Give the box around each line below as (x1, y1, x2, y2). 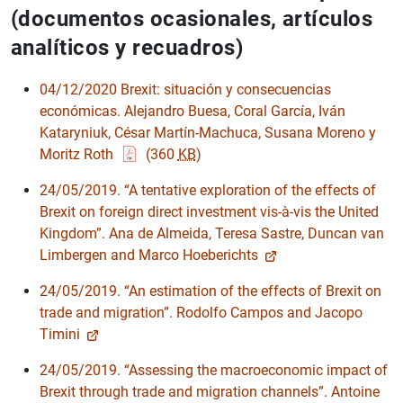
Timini (40, 325, 80, 343)
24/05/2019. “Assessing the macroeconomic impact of (40, 361, 388, 379)
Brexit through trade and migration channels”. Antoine (40, 382, 380, 400)
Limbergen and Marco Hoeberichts (40, 246, 258, 264)
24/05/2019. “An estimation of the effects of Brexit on (40, 282, 381, 300)
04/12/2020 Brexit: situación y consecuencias (40, 80, 331, 98)
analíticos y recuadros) (11, 34, 244, 60)
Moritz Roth (40, 145, 117, 163)
